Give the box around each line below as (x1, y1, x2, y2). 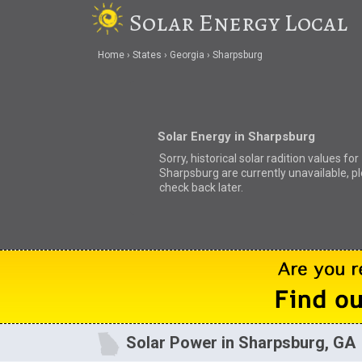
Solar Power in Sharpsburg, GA (126, 333, 356, 353)
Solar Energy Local (129, 6, 348, 39)
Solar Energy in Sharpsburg (157, 128, 315, 144)
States (132, 49, 162, 61)
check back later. (158, 180, 243, 194)
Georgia (169, 49, 204, 61)
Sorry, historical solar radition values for (158, 151, 359, 165)
